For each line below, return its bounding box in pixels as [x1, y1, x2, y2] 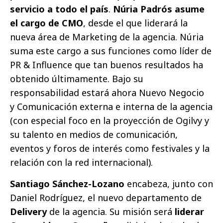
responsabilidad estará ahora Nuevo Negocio [10, 87, 204, 99]
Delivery [10, 206, 47, 218]
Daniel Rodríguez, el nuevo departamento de [10, 192, 202, 204]
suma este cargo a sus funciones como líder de [10, 45, 212, 57]
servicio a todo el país [10, 3, 109, 15]
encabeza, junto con [124, 178, 213, 190]
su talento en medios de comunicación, [10, 128, 178, 141]
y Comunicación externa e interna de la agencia [10, 101, 213, 113]
